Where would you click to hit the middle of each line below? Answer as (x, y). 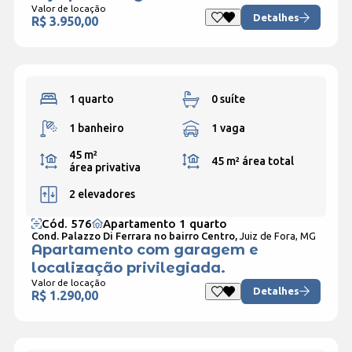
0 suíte (228, 99)
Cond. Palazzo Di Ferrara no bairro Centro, (135, 235)
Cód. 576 (66, 223)
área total (268, 161)
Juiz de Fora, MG (277, 235)
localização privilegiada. (128, 268)
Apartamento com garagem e (145, 249)
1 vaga (228, 128)
